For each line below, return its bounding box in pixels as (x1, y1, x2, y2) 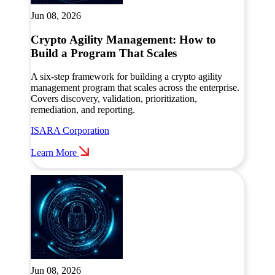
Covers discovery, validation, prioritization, (31, 93, 197, 104)
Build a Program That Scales (31, 46, 177, 60)
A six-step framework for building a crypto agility (31, 71, 222, 82)
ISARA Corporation (31, 125, 109, 136)
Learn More (31, 147, 77, 158)
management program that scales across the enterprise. (31, 82, 239, 93)
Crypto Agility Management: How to (31, 33, 216, 46)
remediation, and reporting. (31, 104, 135, 115)
